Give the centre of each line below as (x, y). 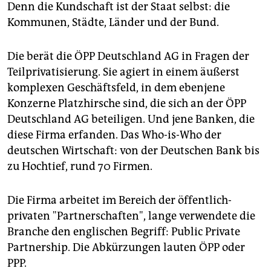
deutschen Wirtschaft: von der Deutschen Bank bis (133, 151)
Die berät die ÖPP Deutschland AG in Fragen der (128, 57)
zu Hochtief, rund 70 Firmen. (80, 167)
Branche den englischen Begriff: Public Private (124, 232)
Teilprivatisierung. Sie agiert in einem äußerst (123, 72)
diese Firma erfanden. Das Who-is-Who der (114, 135)
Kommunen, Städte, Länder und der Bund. (113, 23)
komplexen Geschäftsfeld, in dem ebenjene (116, 88)
